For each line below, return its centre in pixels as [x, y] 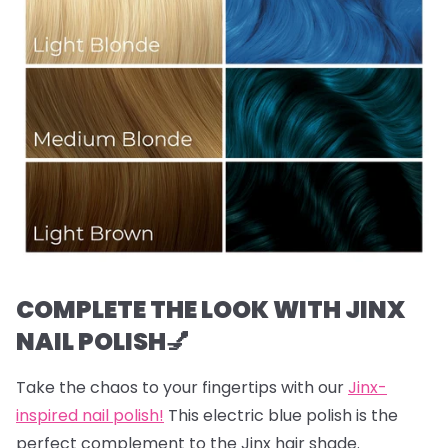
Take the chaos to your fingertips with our [182, 387]
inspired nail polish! [90, 415]
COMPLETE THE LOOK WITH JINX [210, 309]
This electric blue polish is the [281, 415]
